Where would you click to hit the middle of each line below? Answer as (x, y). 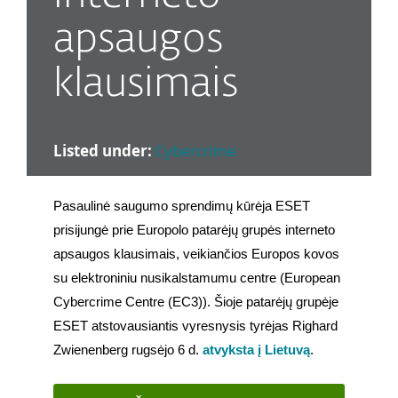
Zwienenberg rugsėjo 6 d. (128, 350)
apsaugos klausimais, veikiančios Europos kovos (196, 255)
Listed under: (103, 151)
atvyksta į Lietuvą (256, 350)
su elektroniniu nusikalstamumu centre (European (197, 279)
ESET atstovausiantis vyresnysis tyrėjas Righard (195, 326)
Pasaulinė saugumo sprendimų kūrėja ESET (182, 207)
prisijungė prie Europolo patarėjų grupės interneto (194, 231)
